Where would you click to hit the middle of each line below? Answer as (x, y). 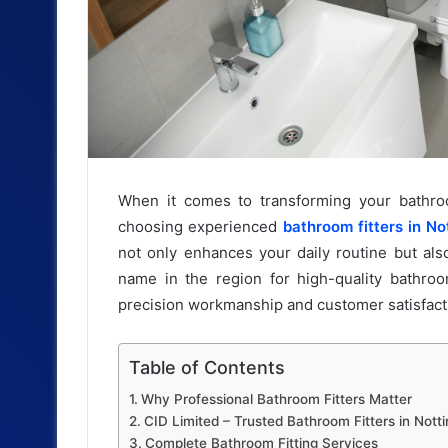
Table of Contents (207, 368)
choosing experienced (200, 227)
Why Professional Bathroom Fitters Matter (276, 399)
